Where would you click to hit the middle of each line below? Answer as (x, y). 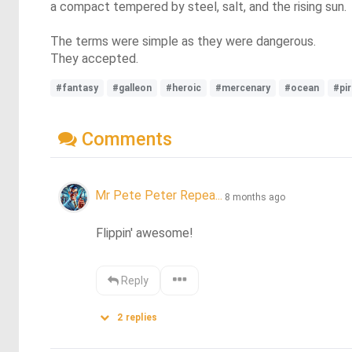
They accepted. (94, 59)
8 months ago (255, 197)
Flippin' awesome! (145, 233)
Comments (125, 139)
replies (140, 317)
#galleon (132, 88)
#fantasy (77, 88)
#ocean (302, 88)
